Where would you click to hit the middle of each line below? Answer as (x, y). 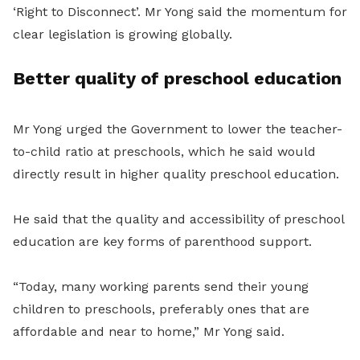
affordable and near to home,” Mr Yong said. (149, 332)
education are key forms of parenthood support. (162, 242)
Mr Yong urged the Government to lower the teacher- (178, 129)
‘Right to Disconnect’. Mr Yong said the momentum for (180, 12)
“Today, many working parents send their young (161, 287)
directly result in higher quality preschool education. (176, 174)
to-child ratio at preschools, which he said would (164, 152)
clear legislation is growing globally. (123, 35)
